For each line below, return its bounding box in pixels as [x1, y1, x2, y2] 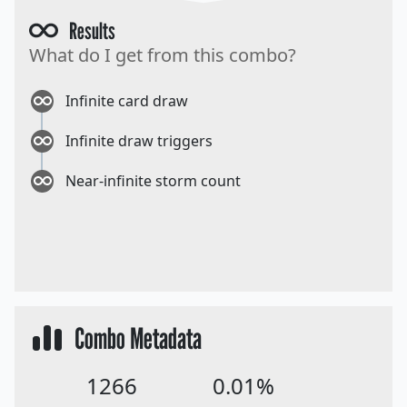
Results [57, 17, 115, 45]
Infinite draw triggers [65, 131, 213, 152]
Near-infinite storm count [65, 171, 241, 192]
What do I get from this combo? [29, 43, 296, 68]
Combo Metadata [65, 321, 202, 356]
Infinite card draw [65, 91, 188, 112]
